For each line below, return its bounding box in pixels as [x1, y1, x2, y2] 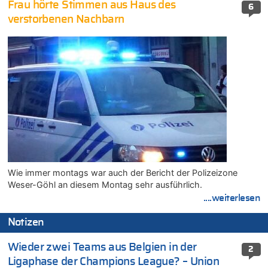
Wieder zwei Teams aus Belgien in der [7, 241, 197, 253]
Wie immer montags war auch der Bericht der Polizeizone [7, 167, 237, 178]
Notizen [7, 217, 44, 229]
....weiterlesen [203, 193, 261, 203]
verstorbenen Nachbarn [7, 13, 124, 25]
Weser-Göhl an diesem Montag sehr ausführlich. [7, 179, 202, 190]
